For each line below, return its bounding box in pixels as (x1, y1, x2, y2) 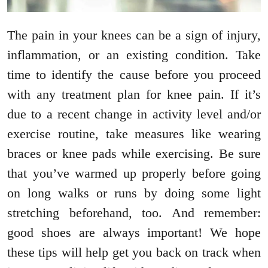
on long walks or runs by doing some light (7, 185, 261, 201)
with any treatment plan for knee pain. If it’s (7, 87, 261, 102)
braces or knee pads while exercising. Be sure (7, 146, 261, 162)
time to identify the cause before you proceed (7, 67, 261, 83)
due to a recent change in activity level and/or (7, 106, 261, 122)
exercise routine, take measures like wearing (7, 126, 261, 142)
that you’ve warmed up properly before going (7, 166, 261, 181)
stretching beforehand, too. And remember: (7, 205, 261, 221)
